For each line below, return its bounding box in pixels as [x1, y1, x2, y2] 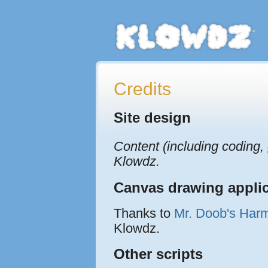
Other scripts [114, 246, 203, 263]
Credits [114, 79, 171, 99]
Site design [114, 109, 191, 126]
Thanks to [114, 206, 174, 221]
